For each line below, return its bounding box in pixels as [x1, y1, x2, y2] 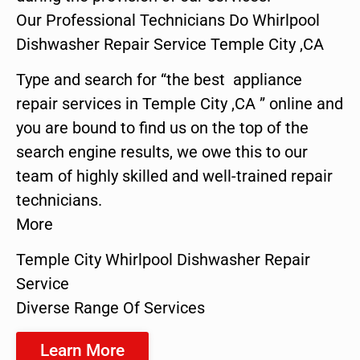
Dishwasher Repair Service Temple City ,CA [16, 34, 324, 54]
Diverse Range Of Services [16, 298, 205, 318]
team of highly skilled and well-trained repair [16, 166, 333, 186]
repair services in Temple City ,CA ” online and [16, 93, 343, 113]
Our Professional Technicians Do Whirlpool [16, 10, 320, 30]
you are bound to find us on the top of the [16, 117, 309, 137]
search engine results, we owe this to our [16, 141, 308, 162]
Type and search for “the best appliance [16, 69, 302, 89]
